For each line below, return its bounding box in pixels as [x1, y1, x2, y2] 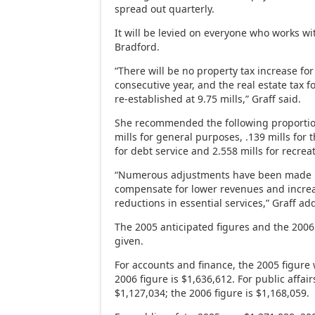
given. [115, 233, 144, 247]
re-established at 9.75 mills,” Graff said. [115, 91, 302, 105]
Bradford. [115, 39, 160, 53]
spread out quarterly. [115, 1, 215, 15]
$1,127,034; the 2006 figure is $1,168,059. [115, 285, 310, 300]
